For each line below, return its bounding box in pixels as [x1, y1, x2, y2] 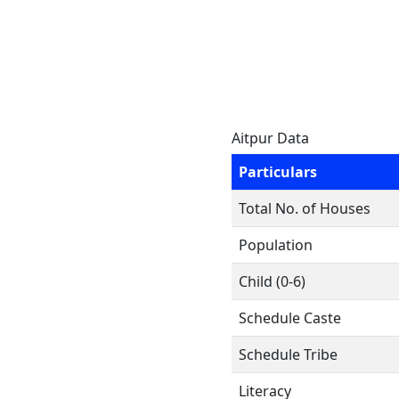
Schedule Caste [239, 308, 341, 328]
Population [239, 235, 313, 255]
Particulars [239, 162, 317, 182]
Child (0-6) [239, 272, 305, 291]
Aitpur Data [232, 128, 309, 148]
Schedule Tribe [239, 345, 338, 364]
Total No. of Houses [239, 199, 370, 218]
